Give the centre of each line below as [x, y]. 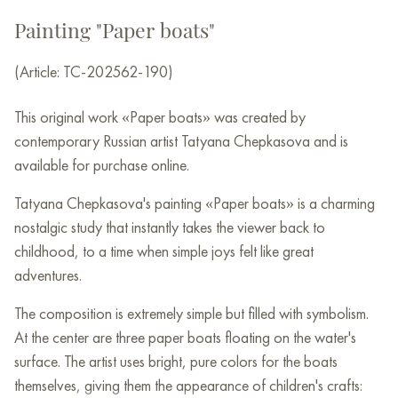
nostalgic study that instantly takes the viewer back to [170, 227]
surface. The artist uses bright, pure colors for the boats [176, 362]
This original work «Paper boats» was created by [160, 117]
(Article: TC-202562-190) [94, 72]
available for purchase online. [102, 165]
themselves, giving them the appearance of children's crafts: [188, 386]
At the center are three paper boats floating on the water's [185, 338]
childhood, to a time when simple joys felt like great [164, 251]
